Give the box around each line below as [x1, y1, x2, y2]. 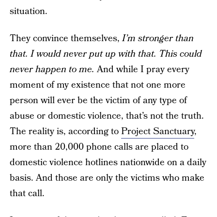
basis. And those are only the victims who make [10, 171, 204, 185]
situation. [10, 5, 47, 18]
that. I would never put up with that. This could [10, 47, 202, 61]
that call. [10, 187, 45, 200]
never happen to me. [10, 63, 97, 76]
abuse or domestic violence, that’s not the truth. [10, 109, 204, 123]
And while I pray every [97, 63, 189, 76]
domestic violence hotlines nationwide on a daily [10, 156, 206, 169]
